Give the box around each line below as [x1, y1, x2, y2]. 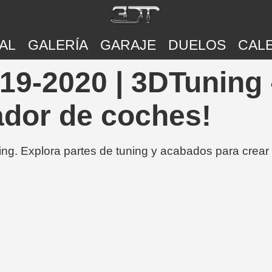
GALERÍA [27, 37, 88, 53]
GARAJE [100, 37, 156, 53]
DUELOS [168, 37, 226, 53]
